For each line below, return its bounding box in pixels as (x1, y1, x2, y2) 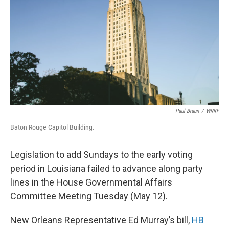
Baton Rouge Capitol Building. (10, 123, 95, 132)
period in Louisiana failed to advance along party (10, 163, 203, 174)
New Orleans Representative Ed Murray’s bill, (10, 215, 192, 226)
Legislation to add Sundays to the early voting (10, 149, 193, 161)
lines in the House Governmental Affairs (10, 177, 172, 188)
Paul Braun (175, 108, 199, 115)
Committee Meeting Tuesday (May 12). (10, 191, 168, 202)
